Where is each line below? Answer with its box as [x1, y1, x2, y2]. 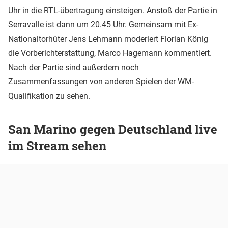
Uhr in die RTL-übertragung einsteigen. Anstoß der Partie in [8, 5, 217, 15]
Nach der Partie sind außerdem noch [8, 62, 139, 72]
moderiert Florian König [122, 34, 208, 44]
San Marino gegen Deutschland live [8, 121, 217, 138]
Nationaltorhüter [8, 34, 69, 44]
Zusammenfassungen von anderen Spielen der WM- [8, 76, 194, 87]
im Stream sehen [8, 137, 106, 154]
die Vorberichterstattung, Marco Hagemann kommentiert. [8, 48, 212, 58]
